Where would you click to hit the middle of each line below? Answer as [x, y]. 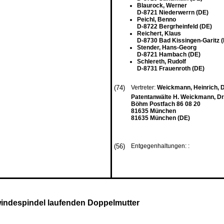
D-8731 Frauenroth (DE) [171, 68]
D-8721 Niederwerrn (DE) [173, 12]
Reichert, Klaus [159, 33]
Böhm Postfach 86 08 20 [166, 104]
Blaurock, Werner [162, 5]
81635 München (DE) [160, 118]
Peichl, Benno [156, 19]
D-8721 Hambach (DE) [169, 54]
